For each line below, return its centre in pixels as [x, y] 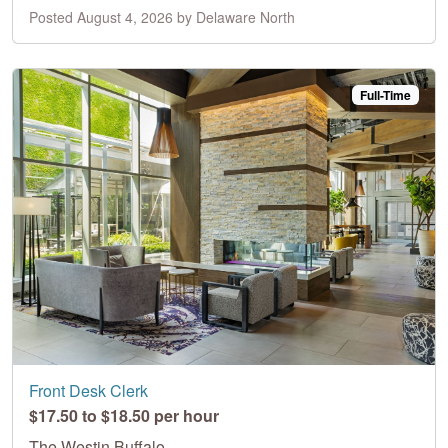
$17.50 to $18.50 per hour [124, 415]
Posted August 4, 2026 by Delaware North [162, 16]
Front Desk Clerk [88, 390]
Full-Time [386, 94]
